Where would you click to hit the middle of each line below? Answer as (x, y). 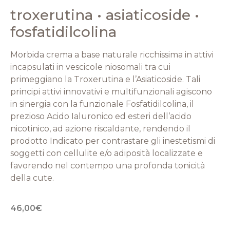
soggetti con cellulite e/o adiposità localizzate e (107, 154)
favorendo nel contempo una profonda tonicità (108, 166)
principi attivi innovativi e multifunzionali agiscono (111, 92)
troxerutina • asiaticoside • (105, 15)
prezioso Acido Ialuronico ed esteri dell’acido (101, 117)
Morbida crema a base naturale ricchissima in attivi (112, 55)
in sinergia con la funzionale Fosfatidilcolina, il (102, 104)
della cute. (32, 178)
